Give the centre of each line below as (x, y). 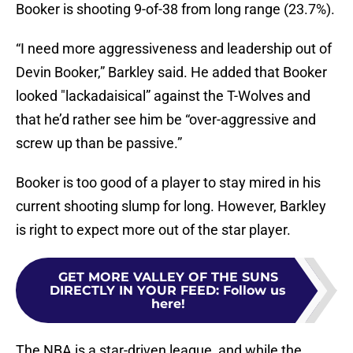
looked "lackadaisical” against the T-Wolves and (163, 96)
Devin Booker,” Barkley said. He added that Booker (171, 72)
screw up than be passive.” (100, 143)
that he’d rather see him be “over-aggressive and (166, 120)
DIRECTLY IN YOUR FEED (133, 291)
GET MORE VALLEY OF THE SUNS (168, 277)
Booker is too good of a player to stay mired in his (168, 183)
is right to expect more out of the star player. (153, 230)
